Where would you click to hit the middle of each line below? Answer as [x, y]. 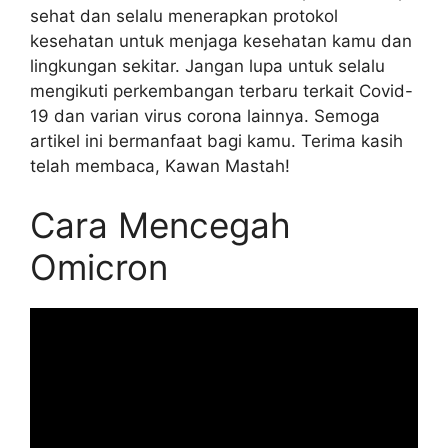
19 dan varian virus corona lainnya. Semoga [205, 115]
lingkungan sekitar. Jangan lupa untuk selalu [207, 65]
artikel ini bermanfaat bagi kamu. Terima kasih [216, 140]
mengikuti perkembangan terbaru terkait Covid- [221, 90]
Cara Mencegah [160, 225]
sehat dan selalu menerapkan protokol [184, 15]
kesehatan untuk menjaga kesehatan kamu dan [221, 40]
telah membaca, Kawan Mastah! [160, 165]
